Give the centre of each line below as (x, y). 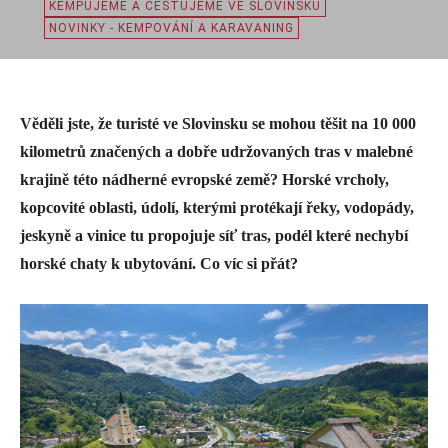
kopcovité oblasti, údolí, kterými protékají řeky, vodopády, (217, 207)
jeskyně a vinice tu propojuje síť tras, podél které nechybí (214, 235)
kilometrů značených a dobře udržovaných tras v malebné (216, 151)
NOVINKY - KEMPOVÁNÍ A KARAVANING (171, 28)
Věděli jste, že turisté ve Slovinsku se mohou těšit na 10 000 (218, 123)
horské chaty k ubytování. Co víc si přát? (159, 263)
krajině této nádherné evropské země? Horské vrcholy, (204, 179)
